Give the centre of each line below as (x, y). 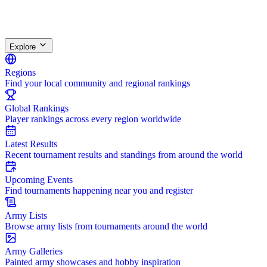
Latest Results (31, 144)
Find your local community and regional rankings (97, 83)
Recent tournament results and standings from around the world (124, 155)
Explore (24, 47)
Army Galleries (34, 251)
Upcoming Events (39, 180)
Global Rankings (37, 108)
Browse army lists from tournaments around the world (106, 226)
